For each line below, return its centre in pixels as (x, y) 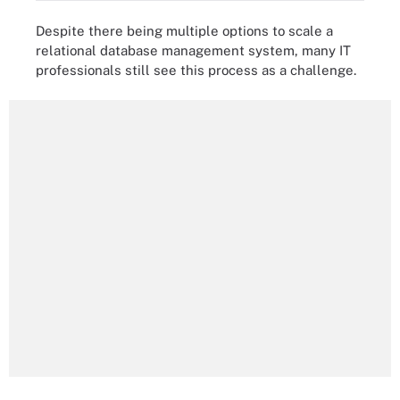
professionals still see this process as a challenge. (196, 70)
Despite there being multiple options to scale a (184, 30)
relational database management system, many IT (193, 50)
